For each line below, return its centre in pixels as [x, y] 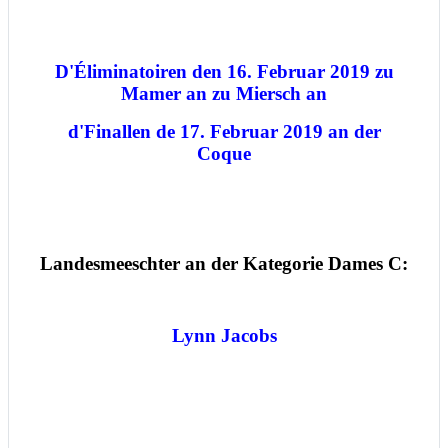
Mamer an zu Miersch [213, 94]
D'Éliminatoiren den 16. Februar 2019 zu [224, 72]
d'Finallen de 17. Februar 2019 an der [224, 132]
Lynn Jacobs [224, 336]
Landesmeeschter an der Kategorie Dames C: [224, 264]
